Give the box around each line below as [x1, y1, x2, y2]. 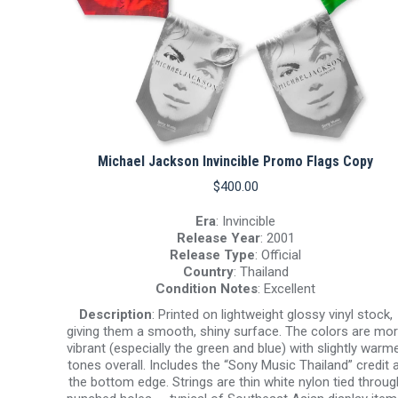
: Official [255, 247, 301, 264]
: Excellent [258, 281, 315, 298]
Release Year [176, 230, 260, 247]
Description [78, 306, 152, 323]
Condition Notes [155, 281, 258, 298]
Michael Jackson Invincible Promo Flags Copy [98, 153, 373, 171]
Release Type [170, 247, 255, 264]
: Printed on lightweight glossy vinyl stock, [151, 306, 393, 323]
